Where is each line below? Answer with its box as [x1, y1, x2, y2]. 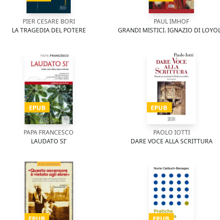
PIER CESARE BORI [22, 17, 75, 26]
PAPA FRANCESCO [24, 128, 74, 137]
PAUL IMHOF [154, 17, 189, 26]
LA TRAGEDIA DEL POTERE [11, 26, 86, 34]
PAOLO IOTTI [153, 128, 190, 137]
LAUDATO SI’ [31, 137, 66, 145]
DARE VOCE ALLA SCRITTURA [130, 137, 213, 145]
